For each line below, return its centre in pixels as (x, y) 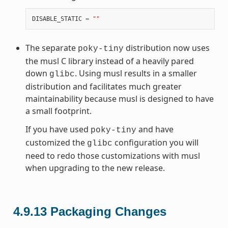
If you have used (58, 129)
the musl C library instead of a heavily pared (109, 61)
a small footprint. (58, 111)
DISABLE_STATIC (57, 19)
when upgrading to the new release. (95, 168)
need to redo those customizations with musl (112, 155)
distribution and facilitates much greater (103, 86)
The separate (51, 48)
